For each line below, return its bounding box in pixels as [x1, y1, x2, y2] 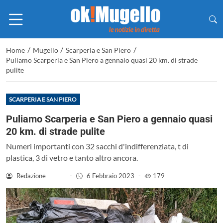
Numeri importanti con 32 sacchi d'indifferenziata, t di [6, 141, 189, 151]
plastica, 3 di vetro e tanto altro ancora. [6, 152, 138, 162]
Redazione [16, 171, 46, 180]
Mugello [32, 46, 58, 55]
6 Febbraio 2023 [86, 171, 134, 180]
